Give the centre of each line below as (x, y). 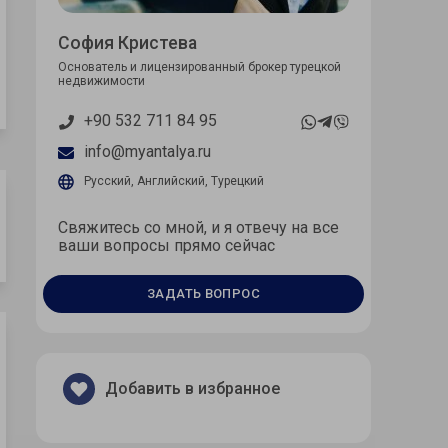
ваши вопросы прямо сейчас (166, 246)
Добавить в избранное (192, 389)
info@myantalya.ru (147, 152)
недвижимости (101, 81)
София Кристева (127, 43)
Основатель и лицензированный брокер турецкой (199, 67)
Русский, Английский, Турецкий (174, 181)
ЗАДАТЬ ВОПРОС (203, 294)
